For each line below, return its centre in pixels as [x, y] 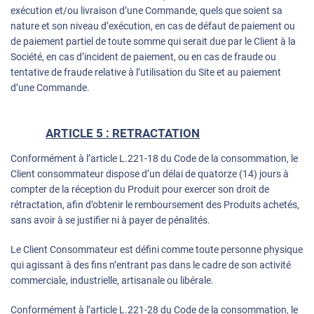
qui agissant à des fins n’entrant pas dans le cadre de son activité [151, 265]
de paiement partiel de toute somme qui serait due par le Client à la [153, 42]
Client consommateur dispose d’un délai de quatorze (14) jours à [150, 174]
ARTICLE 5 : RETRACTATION [123, 134]
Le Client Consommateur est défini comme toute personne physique [157, 250]
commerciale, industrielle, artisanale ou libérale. [112, 281]
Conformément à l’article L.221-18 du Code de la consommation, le [154, 159]
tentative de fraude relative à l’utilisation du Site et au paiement [146, 73]
